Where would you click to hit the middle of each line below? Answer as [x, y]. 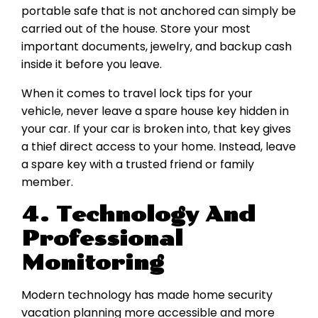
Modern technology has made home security [147, 295]
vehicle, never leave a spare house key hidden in [155, 111]
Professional [102, 239]
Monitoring [93, 263]
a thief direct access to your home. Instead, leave [159, 147]
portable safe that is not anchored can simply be [159, 11]
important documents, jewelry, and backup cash [157, 47]
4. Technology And [138, 215]
